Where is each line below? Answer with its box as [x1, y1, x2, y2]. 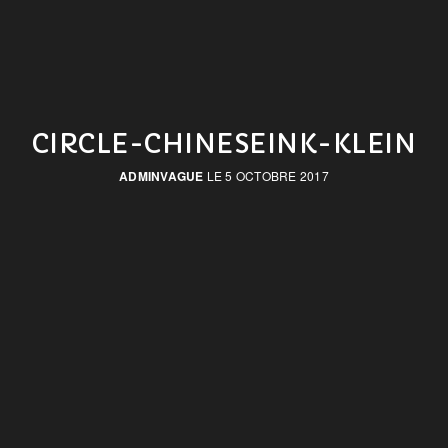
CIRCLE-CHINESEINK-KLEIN [31, 127, 417, 160]
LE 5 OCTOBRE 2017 [203, 166, 329, 184]
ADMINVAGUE [119, 166, 204, 185]
